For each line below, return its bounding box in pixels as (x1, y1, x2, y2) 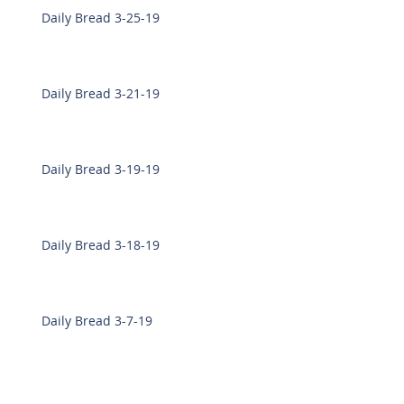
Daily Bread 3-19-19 (41, 161, 160, 178)
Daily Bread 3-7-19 (41, 312, 152, 329)
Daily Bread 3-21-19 (41, 85, 160, 102)
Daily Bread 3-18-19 (41, 236, 160, 253)
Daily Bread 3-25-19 (41, 9, 160, 26)
